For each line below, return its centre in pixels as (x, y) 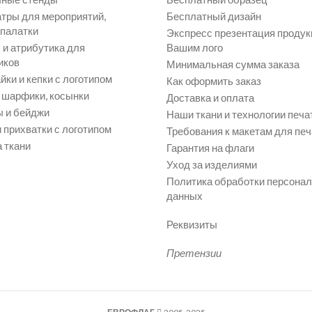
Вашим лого (195, 48)
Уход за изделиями (212, 165)
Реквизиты (192, 225)
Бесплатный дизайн (214, 16)
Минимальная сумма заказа (233, 64)
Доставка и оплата (210, 98)
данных (185, 196)
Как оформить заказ (214, 81)
